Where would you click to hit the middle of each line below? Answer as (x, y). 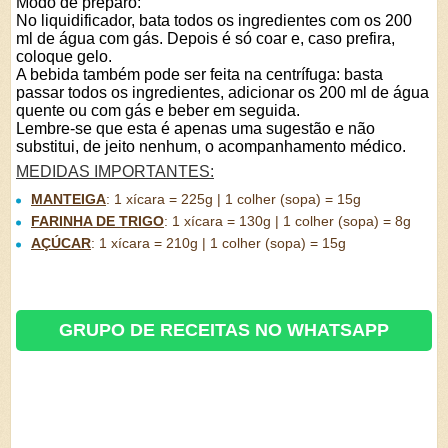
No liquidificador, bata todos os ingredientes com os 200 (214, 20)
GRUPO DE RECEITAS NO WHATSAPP (224, 330)
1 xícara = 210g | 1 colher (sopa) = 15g (222, 243)
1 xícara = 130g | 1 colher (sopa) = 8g (291, 221)
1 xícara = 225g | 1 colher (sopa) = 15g (237, 199)
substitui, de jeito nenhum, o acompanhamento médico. (211, 146)
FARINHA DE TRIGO (97, 221)
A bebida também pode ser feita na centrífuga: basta (199, 74)
